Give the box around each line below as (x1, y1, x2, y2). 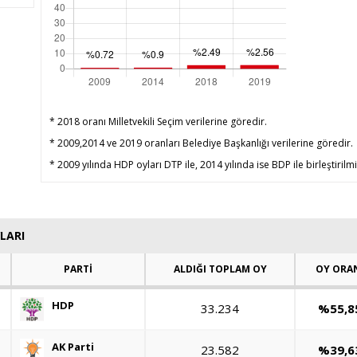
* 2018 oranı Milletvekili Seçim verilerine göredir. (49, 115, 267, 129)
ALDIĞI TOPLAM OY (173, 262, 267, 277)
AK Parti (52, 339, 94, 355)
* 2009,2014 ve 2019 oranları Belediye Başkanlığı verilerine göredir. (49, 136, 353, 151)
